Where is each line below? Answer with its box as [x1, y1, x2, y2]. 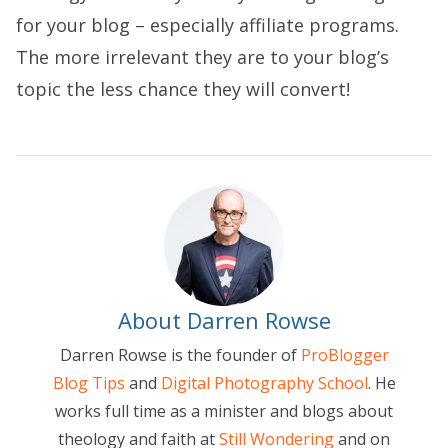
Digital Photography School [160, 371, 368, 394]
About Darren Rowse [117, 304, 331, 335]
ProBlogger [300, 343, 389, 366]
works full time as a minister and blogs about [55, 399, 393, 422]
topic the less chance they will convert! [16, 76, 350, 101]
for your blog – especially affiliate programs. [16, 12, 399, 37]
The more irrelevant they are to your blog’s [16, 44, 389, 69]
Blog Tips [52, 371, 125, 394]
